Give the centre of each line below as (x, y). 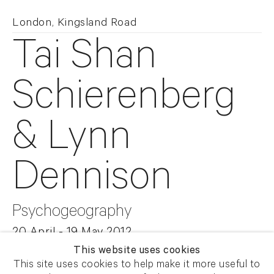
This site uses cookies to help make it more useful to (137, 266)
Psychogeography (72, 213)
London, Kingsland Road (75, 24)
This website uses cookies (137, 252)
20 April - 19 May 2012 (72, 234)
